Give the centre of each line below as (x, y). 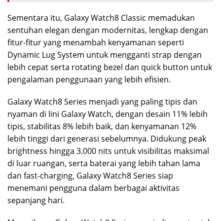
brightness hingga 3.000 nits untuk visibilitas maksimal (108, 151)
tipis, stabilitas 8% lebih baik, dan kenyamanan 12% (102, 126)
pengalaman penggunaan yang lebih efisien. (89, 79)
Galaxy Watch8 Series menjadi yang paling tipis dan (102, 101)
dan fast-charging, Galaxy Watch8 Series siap (90, 175)
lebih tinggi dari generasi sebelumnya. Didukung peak (107, 138)
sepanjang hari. (36, 200)
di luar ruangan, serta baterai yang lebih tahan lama (104, 163)
